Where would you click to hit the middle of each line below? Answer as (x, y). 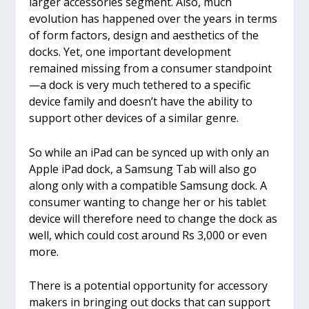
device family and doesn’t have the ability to (141, 102)
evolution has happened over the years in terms (153, 19)
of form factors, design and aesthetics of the (144, 36)
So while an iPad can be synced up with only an (149, 152)
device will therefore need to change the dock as (153, 218)
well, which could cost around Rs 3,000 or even (148, 235)
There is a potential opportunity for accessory (149, 286)
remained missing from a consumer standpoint (151, 69)
